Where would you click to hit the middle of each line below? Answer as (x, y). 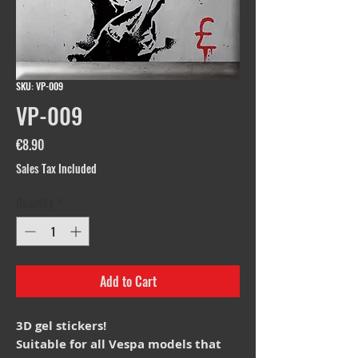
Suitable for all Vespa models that (119, 344)
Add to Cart (128, 282)
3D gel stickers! (61, 326)
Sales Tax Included (56, 169)
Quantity (35, 203)
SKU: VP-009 (40, 86)
